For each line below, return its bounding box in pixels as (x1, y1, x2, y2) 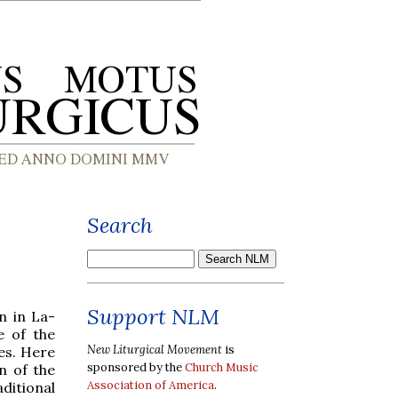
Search (87, 211, 153, 239)
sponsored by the (87, 359, 185, 375)
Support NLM (87, 303, 219, 330)
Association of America (87, 377, 214, 393)
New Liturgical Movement (87, 341, 222, 357)
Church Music (185, 359, 259, 375)
